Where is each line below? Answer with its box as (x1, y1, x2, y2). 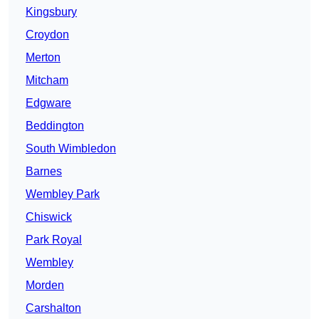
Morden (26, 279, 64, 292)
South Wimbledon (26, 142, 116, 155)
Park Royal (26, 234, 82, 246)
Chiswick (26, 211, 72, 224)
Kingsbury (26, 6, 77, 19)
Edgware (26, 97, 71, 110)
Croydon (26, 28, 69, 41)
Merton (26, 51, 61, 64)
